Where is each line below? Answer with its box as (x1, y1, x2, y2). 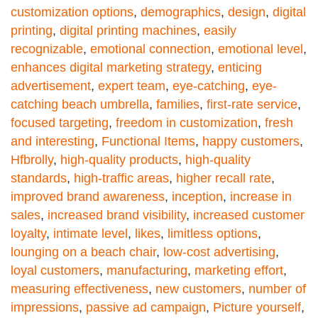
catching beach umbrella (11, 97, 149, 111)
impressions (11, 300, 79, 314)
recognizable (11, 41, 83, 56)
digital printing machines (60, 23, 197, 38)
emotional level (218, 41, 303, 56)
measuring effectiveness (11, 281, 148, 296)
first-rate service (207, 97, 297, 111)
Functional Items (102, 133, 195, 148)
